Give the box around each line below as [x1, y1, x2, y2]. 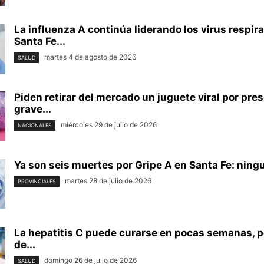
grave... [14, 103, 51, 115]
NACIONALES [18, 121, 52, 128]
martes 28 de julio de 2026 [65, 176, 151, 186]
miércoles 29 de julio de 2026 [61, 120, 157, 130]
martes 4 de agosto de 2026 [44, 52, 136, 62]
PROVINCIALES [18, 177, 56, 184]
